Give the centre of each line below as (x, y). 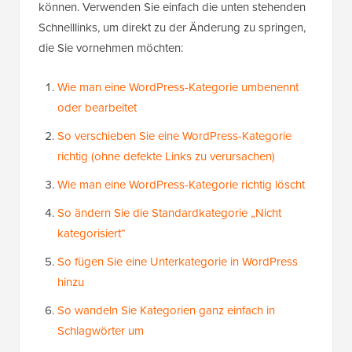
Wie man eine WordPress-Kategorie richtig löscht (181, 185)
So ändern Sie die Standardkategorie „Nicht (169, 213)
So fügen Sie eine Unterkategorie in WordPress (178, 262)
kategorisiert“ (92, 234)
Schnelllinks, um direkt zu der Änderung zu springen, (172, 28)
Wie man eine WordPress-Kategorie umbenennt (178, 88)
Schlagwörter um (101, 331)
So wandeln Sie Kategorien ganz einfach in (166, 311)
